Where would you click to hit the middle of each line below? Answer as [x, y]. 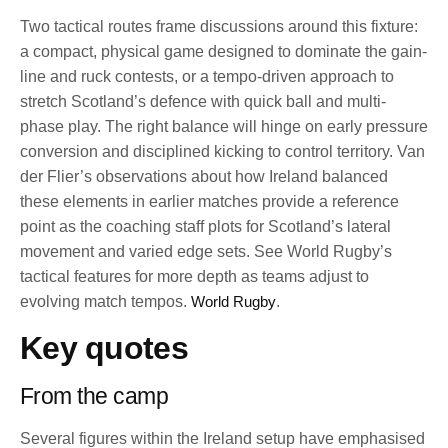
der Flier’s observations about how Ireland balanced [204, 177]
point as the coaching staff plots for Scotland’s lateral [205, 227]
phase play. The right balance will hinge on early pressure [224, 127]
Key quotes [104, 347]
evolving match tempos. [105, 302]
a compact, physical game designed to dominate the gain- [223, 52]
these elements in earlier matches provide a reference [209, 202]
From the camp [94, 395]
